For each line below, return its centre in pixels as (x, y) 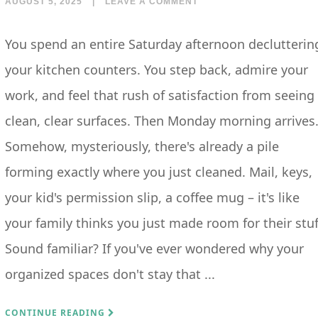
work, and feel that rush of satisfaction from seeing (160, 95)
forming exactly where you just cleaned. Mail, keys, (159, 172)
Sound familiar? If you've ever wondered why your (154, 248)
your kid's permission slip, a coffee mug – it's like (152, 197)
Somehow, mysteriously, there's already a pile (142, 146)
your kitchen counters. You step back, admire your (157, 70)
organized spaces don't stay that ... (110, 274)
